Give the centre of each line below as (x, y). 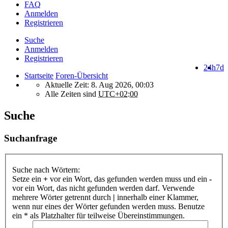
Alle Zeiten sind (72, 94)
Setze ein (28, 179)
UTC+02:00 (118, 94)
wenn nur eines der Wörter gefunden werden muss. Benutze (108, 207)
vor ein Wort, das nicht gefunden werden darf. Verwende (103, 188)
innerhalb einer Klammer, (157, 197)
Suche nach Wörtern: (46, 170)
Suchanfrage (31, 138)
